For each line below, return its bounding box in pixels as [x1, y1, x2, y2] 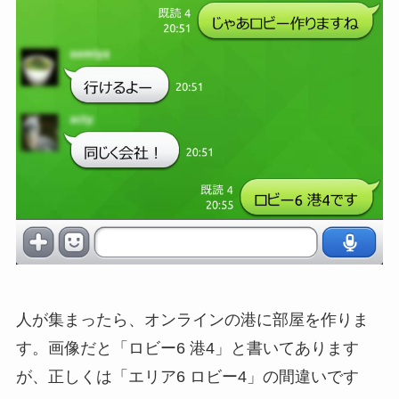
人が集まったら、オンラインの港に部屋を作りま [15, 311, 369, 330]
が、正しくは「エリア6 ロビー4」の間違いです [15, 368, 359, 387]
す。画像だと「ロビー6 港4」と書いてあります [15, 339, 359, 358]
